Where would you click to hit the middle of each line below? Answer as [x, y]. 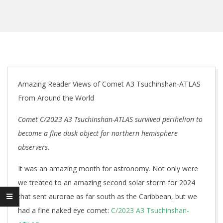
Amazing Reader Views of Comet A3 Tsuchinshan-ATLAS [109, 84]
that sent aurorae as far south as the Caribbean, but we [108, 196]
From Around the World [56, 98]
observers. [34, 147]
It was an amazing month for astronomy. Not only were [108, 168]
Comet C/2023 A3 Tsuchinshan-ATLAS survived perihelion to [110, 119]
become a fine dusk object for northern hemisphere [98, 133]
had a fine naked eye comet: [64, 210]
